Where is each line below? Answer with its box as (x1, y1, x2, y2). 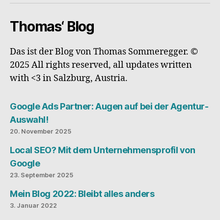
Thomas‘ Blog (10, 18, 95, 35)
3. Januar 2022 (10, 202, 57, 210)
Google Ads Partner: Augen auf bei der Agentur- (10, 101, 209, 112)
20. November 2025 (10, 128, 71, 136)
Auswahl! (10, 114, 49, 125)
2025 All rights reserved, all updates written (10, 59, 192, 71)
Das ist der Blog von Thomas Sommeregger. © (10, 46, 198, 58)
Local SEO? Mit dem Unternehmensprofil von (10, 145, 195, 156)
